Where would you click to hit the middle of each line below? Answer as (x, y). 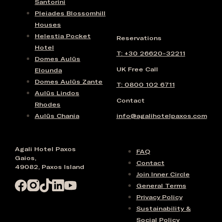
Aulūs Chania (57, 116)
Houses (48, 25)
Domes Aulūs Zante (69, 82)
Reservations (139, 38)
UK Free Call (137, 69)
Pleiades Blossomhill (70, 13)
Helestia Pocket (63, 36)
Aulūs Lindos (57, 93)
